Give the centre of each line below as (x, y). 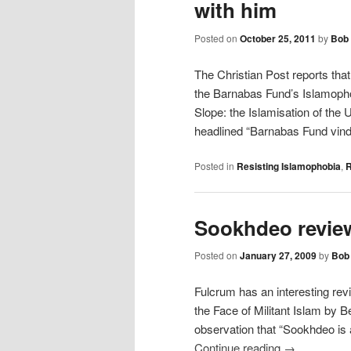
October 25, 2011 (278, 39)
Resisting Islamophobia (289, 166)
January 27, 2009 (278, 256)
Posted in (214, 165)
